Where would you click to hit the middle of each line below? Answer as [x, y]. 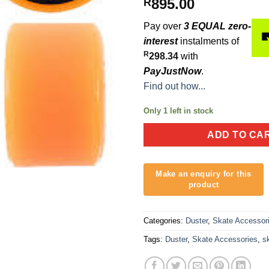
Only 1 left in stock [178, 110]
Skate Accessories [225, 240]
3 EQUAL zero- [217, 26]
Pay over [164, 26]
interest [161, 41]
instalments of [208, 41]
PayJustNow [172, 71]
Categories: [165, 221]
